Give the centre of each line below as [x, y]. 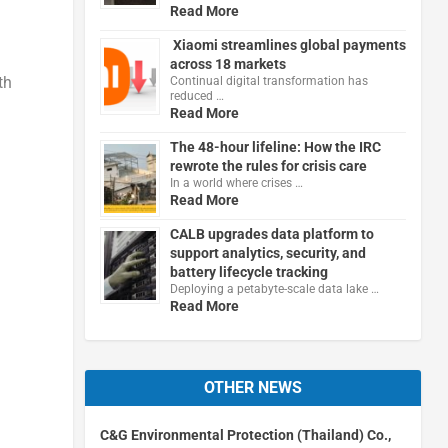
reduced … [196, 95]
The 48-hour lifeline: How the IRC [275, 146]
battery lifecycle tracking [248, 271]
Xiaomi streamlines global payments [287, 44]
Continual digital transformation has [268, 80]
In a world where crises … [236, 182]
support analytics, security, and [267, 252]
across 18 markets [227, 63]
